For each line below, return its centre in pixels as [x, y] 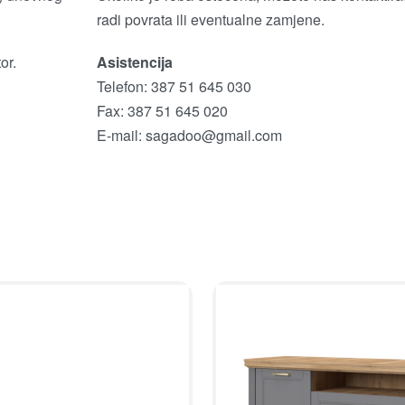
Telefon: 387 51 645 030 [174, 86]
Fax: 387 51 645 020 [162, 110]
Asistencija [134, 61]
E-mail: [121, 135]
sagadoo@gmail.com [213, 135]
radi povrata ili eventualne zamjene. [210, 19]
